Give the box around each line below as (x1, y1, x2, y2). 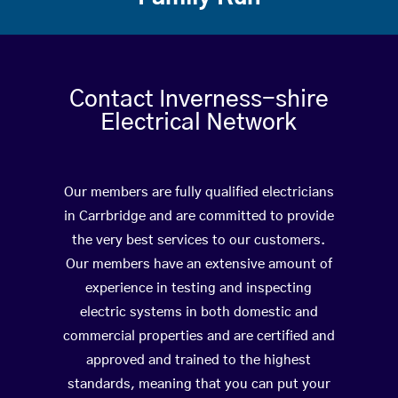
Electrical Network (100, 111, 298, 135)
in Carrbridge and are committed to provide (63, 210, 334, 224)
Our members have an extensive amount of (65, 258, 332, 272)
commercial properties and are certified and (62, 330, 335, 344)
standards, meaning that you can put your (67, 378, 330, 392)
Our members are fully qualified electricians (63, 186, 334, 200)
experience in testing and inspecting (85, 282, 313, 296)
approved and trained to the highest (86, 354, 312, 368)
